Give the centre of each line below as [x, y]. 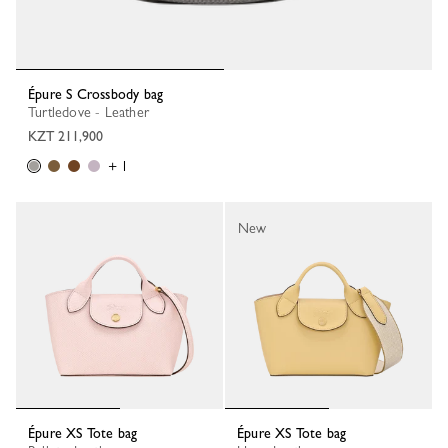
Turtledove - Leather [92, 112]
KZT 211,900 [65, 136]
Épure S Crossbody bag [99, 94]
